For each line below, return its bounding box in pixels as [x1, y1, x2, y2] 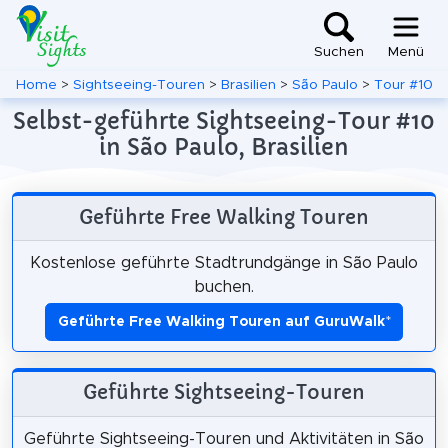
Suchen [314, 45, 364, 60]
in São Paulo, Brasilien [99, 133, 349, 161]
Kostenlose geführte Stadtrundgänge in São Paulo [30, 254, 418, 271]
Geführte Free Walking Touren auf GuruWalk [57, 314, 385, 329]
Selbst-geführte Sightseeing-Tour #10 [13, 107, 435, 135]
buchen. [194, 278, 254, 295]
